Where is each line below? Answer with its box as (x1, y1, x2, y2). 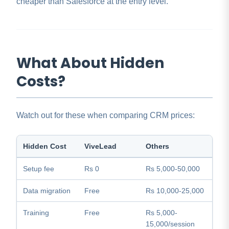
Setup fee (23, 165, 54, 173)
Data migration (23, 187, 71, 195)
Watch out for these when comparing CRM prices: (16, 111, 195, 120)
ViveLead (84, 142, 117, 151)
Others (146, 142, 169, 151)
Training (23, 209, 49, 217)
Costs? (16, 72, 65, 92)
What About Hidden (16, 53, 164, 74)
